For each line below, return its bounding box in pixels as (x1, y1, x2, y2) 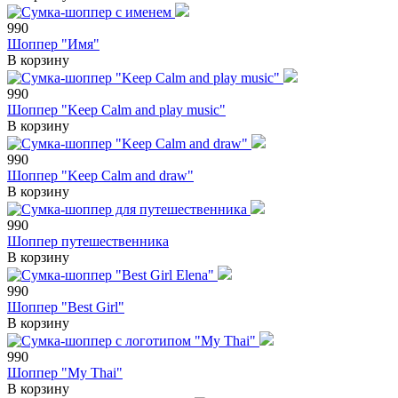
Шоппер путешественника (7, 233, 169, 249)
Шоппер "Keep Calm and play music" (7, 101, 226, 117)
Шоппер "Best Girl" (7, 298, 124, 314)
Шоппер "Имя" (7, 36, 99, 52)
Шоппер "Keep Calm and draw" (7, 167, 194, 183)
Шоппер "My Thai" (7, 364, 123, 380)
